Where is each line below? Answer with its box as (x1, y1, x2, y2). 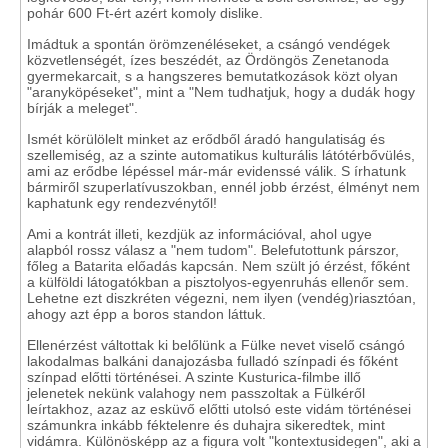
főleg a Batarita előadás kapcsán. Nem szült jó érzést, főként (27, 258, 410, 274)
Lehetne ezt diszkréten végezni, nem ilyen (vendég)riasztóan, (27, 290, 416, 306)
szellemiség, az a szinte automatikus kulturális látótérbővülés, (27, 147, 415, 163)
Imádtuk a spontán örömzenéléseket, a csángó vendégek (27, 36, 390, 52)
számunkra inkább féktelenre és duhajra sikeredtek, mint (27, 417, 385, 433)
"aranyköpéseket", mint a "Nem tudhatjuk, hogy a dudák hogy (27, 84, 415, 100)
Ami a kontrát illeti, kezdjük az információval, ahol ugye (27, 226, 372, 242)
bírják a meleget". (27, 100, 142, 116)
